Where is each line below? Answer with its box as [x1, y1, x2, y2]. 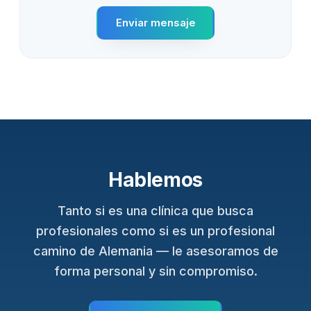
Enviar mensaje [115, 16, 196, 30]
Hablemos [108, 167, 203, 192]
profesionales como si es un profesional [36, 223, 275, 238]
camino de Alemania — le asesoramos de [33, 243, 278, 258]
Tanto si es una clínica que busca [58, 203, 253, 218]
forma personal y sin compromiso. [53, 263, 258, 278]
